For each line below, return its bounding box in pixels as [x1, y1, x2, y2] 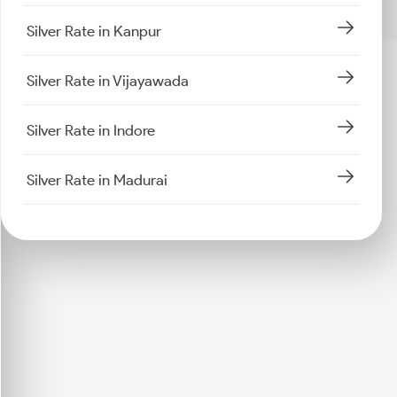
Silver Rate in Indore [27, 121, 155, 139]
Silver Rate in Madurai [27, 170, 167, 189]
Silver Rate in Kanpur [27, 21, 161, 40]
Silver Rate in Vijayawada [27, 71, 189, 90]
